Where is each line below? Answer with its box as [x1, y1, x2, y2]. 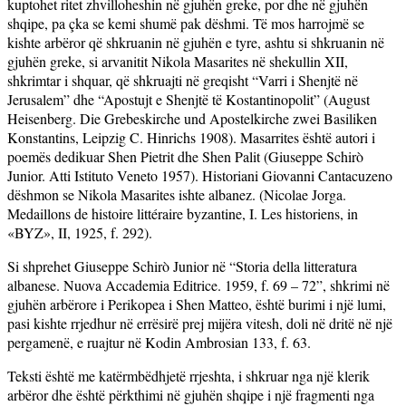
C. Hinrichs [126, 127, 196, 147]
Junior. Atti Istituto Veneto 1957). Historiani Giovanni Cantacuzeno [7, 165, 392, 185]
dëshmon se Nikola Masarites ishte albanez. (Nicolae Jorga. [7, 184, 346, 204]
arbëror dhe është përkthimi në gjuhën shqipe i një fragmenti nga [7, 384, 374, 404]
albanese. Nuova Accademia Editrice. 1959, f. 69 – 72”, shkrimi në [7, 275, 390, 295]
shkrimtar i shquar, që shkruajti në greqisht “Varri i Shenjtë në [7, 70, 358, 90]
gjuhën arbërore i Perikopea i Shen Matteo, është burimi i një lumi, [7, 294, 386, 314]
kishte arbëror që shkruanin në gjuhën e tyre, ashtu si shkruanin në [7, 32, 384, 52]
